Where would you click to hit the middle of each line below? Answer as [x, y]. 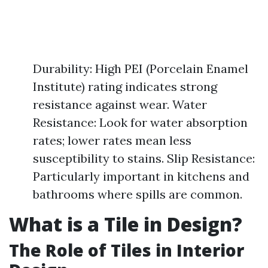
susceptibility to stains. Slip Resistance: [144, 158]
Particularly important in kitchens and [141, 176]
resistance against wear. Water [120, 104]
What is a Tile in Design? [126, 224]
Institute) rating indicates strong [125, 86]
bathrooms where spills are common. [138, 194]
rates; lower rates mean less [112, 140]
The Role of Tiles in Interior [127, 250]
